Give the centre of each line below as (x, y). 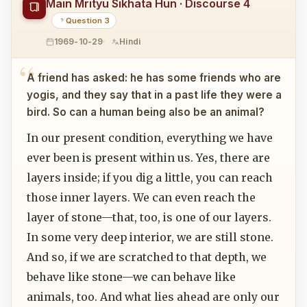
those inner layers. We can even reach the (141, 198)
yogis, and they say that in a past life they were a (154, 95)
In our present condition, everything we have (149, 138)
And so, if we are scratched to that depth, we (146, 257)
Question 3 (88, 20)
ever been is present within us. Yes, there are (148, 158)
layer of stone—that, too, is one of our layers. (149, 218)
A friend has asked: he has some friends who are (153, 77)
